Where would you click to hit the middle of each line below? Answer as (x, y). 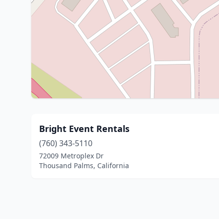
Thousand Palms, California (84, 165)
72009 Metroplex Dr (71, 156)
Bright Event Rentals (84, 129)
